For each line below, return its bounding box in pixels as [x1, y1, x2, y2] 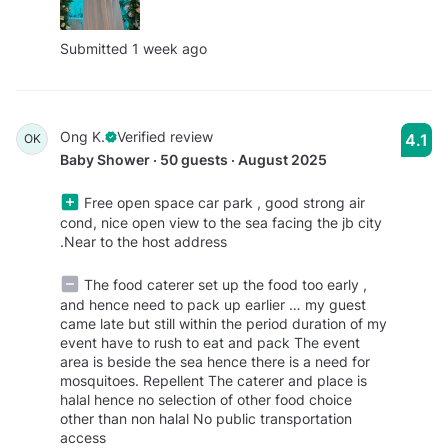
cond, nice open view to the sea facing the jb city [60, 214, 382, 232]
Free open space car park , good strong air [80, 194, 365, 212]
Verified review [117, 128, 213, 146]
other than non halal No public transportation [60, 410, 352, 428]
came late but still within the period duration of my [60, 315, 387, 333]
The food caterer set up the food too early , [80, 276, 367, 294]
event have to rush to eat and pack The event [60, 334, 360, 352]
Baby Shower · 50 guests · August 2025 [60, 151, 327, 169]
